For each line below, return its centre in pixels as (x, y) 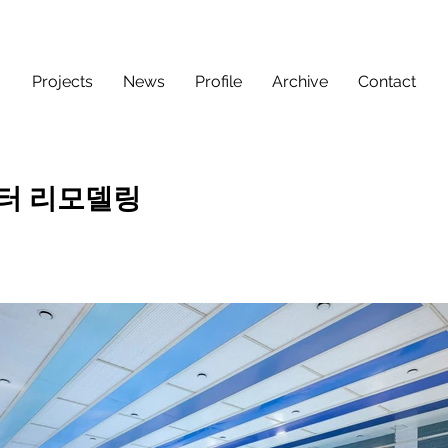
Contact (387, 81)
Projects (62, 81)
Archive (300, 81)
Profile (218, 81)
